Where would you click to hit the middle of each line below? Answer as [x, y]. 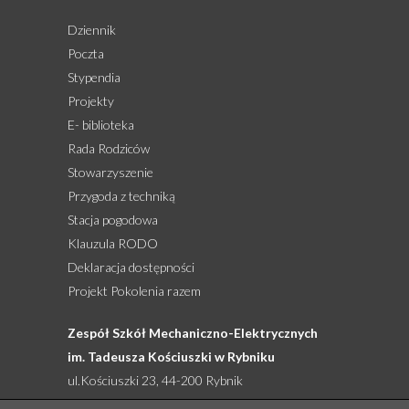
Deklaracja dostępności [131, 267]
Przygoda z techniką [121, 195]
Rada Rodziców [109, 148]
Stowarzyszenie [110, 172]
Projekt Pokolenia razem [134, 290]
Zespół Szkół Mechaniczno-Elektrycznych [193, 332]
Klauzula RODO [113, 243]
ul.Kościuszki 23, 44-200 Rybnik [155, 380]
